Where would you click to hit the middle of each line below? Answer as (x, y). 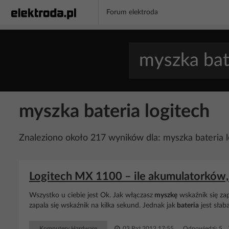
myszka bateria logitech (114, 111)
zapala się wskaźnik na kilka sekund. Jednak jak (102, 205)
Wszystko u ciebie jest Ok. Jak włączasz (91, 195)
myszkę (165, 195)
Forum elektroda (132, 12)
